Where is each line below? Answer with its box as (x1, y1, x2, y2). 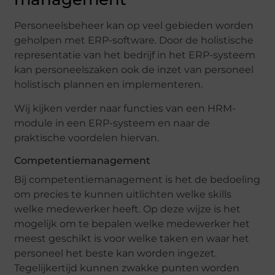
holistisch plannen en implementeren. (14, 79, 203, 91)
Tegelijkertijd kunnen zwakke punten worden (14, 261, 240, 274)
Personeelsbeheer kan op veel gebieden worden (14, 20, 254, 32)
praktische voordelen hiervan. (14, 131, 160, 144)
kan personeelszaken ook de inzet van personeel (14, 64, 254, 76)
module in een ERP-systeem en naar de (14, 117, 211, 129)
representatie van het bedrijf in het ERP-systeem (14, 49, 256, 61)
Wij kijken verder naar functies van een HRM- (14, 102, 236, 114)
